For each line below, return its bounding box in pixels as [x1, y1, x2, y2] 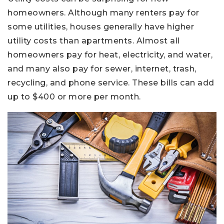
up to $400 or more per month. [7, 92, 141, 102]
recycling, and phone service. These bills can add [7, 78, 214, 88]
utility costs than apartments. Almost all [7, 36, 180, 46]
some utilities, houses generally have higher [7, 22, 194, 32]
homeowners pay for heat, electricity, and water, [7, 50, 212, 60]
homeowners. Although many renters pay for [7, 8, 199, 18]
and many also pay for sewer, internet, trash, [7, 64, 196, 74]
